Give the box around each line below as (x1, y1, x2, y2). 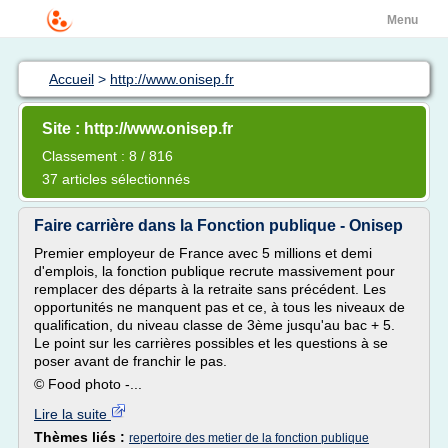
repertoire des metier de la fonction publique (129, 431, 369, 445)
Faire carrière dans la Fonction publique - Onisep (34, 217, 403, 234)
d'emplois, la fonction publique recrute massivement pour (34, 263, 395, 279)
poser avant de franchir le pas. (34, 353, 227, 369)
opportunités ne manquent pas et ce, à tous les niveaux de (34, 299, 405, 315)
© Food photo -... (34, 376, 142, 392)
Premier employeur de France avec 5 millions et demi (34, 245, 372, 261)
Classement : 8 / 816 (42, 148, 173, 164)
